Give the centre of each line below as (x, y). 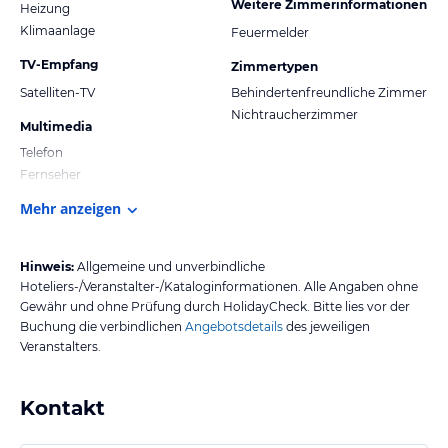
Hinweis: (47, 266)
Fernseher (50, 174)
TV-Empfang (59, 64)
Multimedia (56, 126)
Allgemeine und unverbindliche (171, 266)
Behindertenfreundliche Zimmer (329, 92)
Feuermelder (270, 32)
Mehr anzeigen (70, 208)
